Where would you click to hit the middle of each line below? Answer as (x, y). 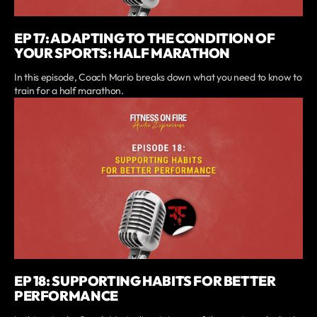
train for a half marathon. (69, 91)
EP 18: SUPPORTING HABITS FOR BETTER (145, 281)
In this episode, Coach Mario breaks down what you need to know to (158, 77)
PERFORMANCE (66, 295)
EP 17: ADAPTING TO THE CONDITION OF (145, 39)
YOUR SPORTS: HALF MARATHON (122, 53)
